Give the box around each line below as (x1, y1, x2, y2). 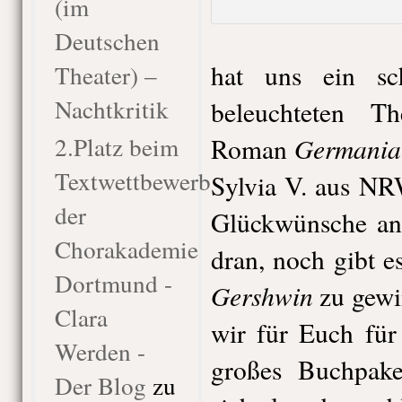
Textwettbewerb (54, 164, 211, 197)
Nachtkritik (54, 92, 169, 126)
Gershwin (210, 277, 320, 313)
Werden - (54, 335, 145, 368)
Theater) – (54, 58, 157, 92)
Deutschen (54, 24, 160, 57)
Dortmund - (54, 267, 172, 300)
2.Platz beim (54, 130, 179, 163)
